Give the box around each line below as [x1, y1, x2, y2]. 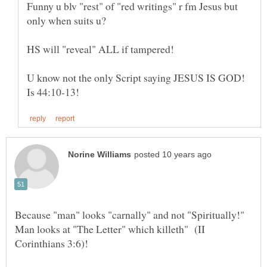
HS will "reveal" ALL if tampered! [27, 42, 174, 57]
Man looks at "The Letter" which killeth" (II [15, 222, 205, 237]
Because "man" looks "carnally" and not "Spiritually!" [15, 207, 248, 222]
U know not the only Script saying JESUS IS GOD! [27, 70, 245, 85]
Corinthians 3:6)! [15, 236, 92, 251]
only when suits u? [27, 13, 106, 28]
